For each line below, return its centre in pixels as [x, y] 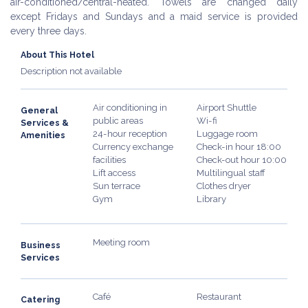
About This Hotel [57, 55]
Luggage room [228, 133]
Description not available [71, 71]
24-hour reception [130, 133]
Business [41, 245]
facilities [109, 159]
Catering [40, 300]
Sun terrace [116, 186]
